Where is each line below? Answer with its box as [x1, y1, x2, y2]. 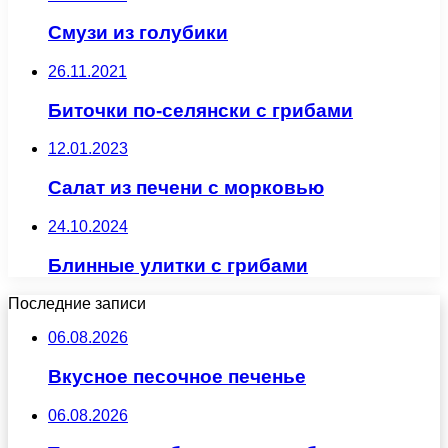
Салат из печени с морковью [48, 177, 324, 199]
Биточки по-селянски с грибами [48, 99, 353, 121]
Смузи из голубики [48, 22, 228, 44]
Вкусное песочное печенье [48, 365, 306, 387]
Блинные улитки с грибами [48, 254, 308, 276]
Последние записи [8, 295, 146, 313]
